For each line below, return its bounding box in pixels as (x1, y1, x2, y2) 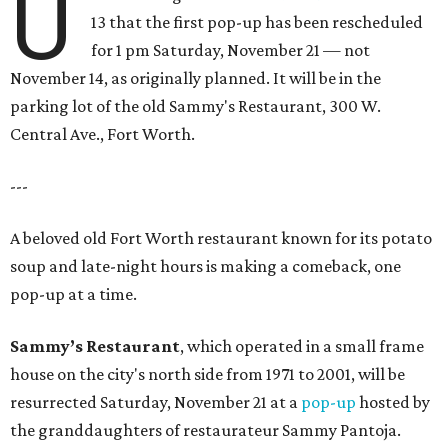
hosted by (356, 392, 430, 413)
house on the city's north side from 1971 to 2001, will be (10, 364, 405, 385)
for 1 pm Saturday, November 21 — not (91, 40, 371, 61)
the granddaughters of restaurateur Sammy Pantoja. (10, 420, 401, 441)
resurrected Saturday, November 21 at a (10, 392, 301, 413)
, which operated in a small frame (180, 336, 424, 357)
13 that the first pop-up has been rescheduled (91, 12, 424, 33)
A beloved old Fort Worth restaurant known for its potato (10, 228, 432, 249)
